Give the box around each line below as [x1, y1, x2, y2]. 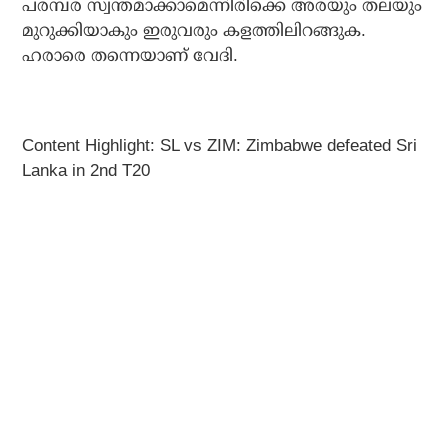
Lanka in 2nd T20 [22, 161, 151, 181]
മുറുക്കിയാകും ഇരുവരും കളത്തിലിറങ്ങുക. [22, 21, 367, 41]
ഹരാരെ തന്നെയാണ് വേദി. [22, 46, 239, 66]
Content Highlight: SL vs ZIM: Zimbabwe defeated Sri [22, 136, 418, 156]
